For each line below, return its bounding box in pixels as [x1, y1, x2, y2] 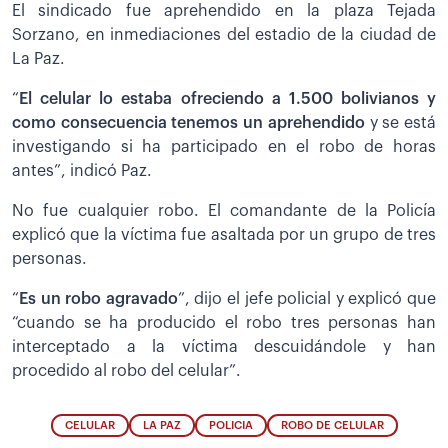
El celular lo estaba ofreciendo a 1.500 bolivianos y [19, 90, 436, 107]
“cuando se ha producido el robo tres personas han [12, 314, 436, 331]
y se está [364, 114, 437, 131]
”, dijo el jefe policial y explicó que [177, 290, 437, 307]
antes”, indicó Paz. [12, 162, 152, 179]
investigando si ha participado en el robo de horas [12, 138, 436, 155]
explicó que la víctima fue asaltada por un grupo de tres [12, 226, 436, 243]
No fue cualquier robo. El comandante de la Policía [12, 202, 436, 219]
